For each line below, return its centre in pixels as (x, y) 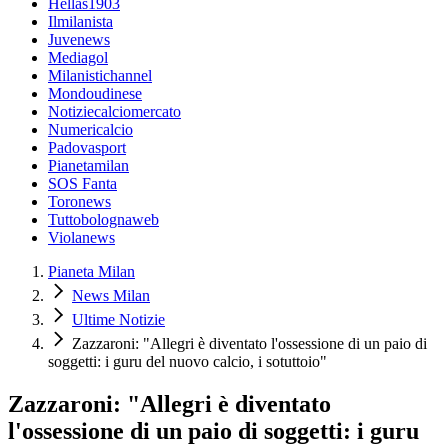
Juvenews (79, 40)
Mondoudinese (95, 94)
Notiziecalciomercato (114, 112)
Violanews (81, 238)
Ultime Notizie (118, 320)
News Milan (111, 296)
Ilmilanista (80, 22)
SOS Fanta (82, 184)
